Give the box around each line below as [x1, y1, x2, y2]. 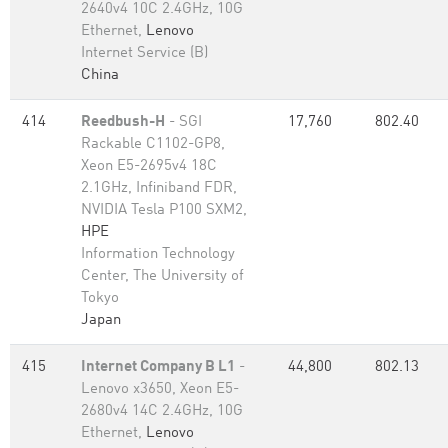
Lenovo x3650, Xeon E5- [81, 382, 239, 397]
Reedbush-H [81, 115, 165, 130]
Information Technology [81, 247, 235, 262]
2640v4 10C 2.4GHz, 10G [81, 2, 243, 17]
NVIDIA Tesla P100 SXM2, [81, 203, 247, 218]
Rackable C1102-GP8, [81, 137, 225, 152]
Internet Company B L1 [81, 360, 235, 375]
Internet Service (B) [81, 46, 208, 61]
